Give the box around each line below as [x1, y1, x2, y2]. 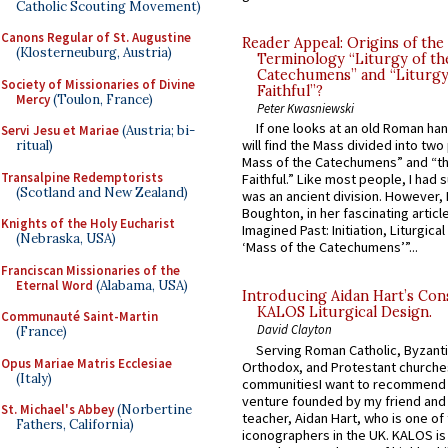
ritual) [16, 137, 53, 154]
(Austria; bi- [119, 122, 195, 139]
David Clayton [257, 321, 332, 338]
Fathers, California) [16, 416, 134, 433]
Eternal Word [16, 276, 93, 294]
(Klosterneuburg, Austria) [16, 44, 172, 61]
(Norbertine [114, 401, 192, 418]
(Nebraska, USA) [16, 230, 116, 247]
